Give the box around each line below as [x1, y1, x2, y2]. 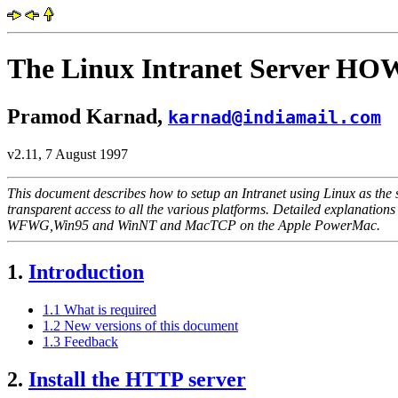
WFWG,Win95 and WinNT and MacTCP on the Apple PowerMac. [7, 217, 380, 233]
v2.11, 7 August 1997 [7, 146, 128, 162]
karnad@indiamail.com [168, 107, 381, 128]
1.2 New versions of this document [43, 317, 238, 333]
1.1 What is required [43, 301, 156, 317]
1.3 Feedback [43, 333, 118, 349]
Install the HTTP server [28, 367, 246, 391]
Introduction [28, 259, 144, 283]
